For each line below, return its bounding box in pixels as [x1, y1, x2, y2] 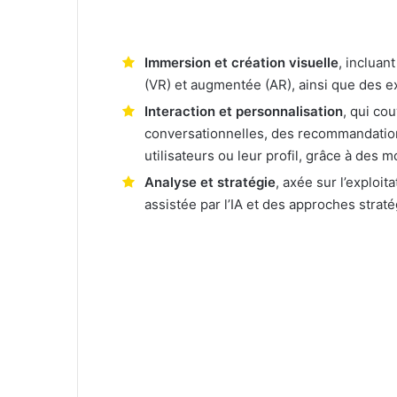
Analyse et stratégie [144, 174, 276, 191]
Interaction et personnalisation [144, 103, 343, 121]
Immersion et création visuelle [144, 54, 339, 72]
